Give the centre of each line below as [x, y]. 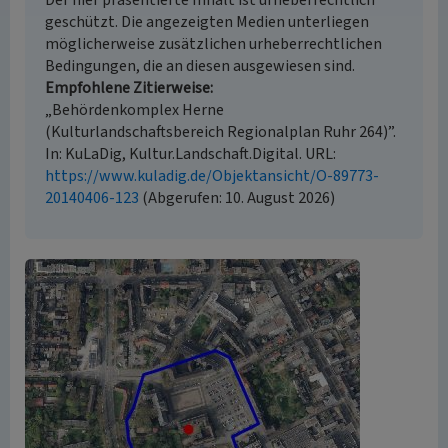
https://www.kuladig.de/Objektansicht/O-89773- [212, 176]
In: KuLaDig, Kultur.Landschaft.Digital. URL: [190, 154]
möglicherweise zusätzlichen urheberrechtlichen [213, 44]
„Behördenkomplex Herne [134, 110]
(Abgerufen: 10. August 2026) [237, 198]
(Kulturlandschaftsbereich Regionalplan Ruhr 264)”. [220, 132]
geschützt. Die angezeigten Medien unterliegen [207, 22]
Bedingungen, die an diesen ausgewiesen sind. [200, 66]
